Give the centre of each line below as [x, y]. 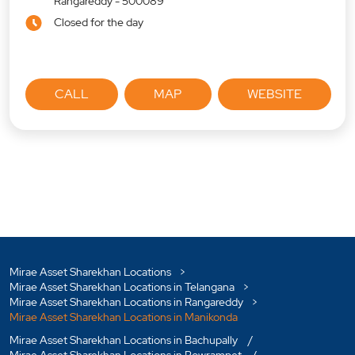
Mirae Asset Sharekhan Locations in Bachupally [124, 340]
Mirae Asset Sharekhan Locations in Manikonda [124, 317]
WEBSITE [274, 94]
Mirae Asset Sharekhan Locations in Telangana [122, 287]
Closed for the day [99, 23]
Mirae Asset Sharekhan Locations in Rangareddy [126, 302]
